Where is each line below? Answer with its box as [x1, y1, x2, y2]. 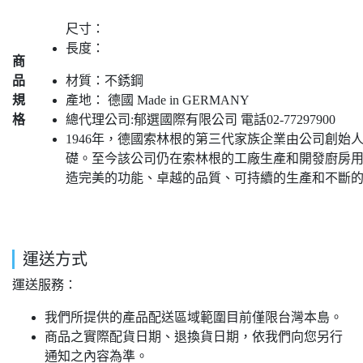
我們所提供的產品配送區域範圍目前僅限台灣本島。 [45, 310, 343, 324]
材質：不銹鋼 [66, 73, 143, 88]
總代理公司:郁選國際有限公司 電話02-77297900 [66, 112, 335, 126]
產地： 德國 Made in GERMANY [66, 92, 250, 107]
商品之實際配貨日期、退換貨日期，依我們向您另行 [45, 329, 343, 344]
